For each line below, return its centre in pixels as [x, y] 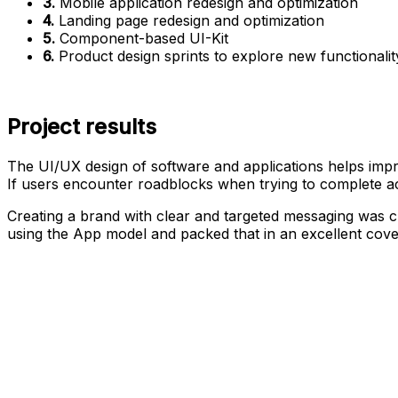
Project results [82, 127]
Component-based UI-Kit [142, 38]
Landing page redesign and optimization [189, 20]
